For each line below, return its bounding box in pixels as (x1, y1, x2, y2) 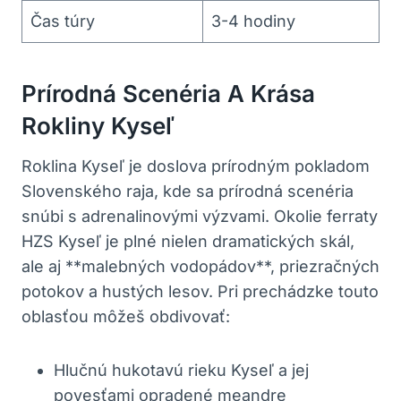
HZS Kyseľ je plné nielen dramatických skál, (21, 231, 354, 251)
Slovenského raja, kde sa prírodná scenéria (21, 181, 354, 200)
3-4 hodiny (211, 11, 295, 30)
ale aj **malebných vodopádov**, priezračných (21, 256, 380, 276)
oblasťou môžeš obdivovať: (21, 306, 230, 326)
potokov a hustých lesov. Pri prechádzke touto (21, 281, 379, 301)
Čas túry (30, 11, 95, 30)
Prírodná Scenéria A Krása (21, 79, 315, 107)
